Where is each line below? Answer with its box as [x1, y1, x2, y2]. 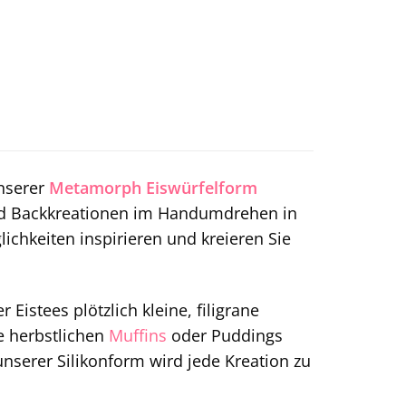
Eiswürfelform [146, 177, 257, 199]
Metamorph [49, 177, 141, 199]
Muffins [109, 324, 167, 347]
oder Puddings [167, 324, 283, 347]
